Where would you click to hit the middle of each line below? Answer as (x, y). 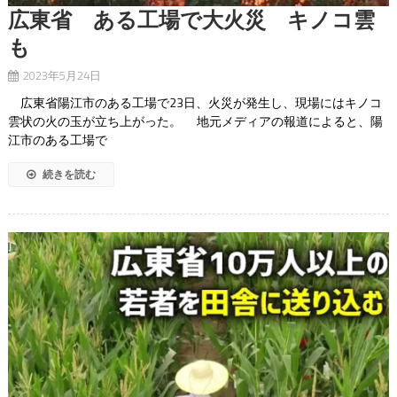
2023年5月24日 (62, 76)
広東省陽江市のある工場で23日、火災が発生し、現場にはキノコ (195, 103)
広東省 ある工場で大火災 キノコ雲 (191, 20)
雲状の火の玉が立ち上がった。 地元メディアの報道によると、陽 (195, 121)
